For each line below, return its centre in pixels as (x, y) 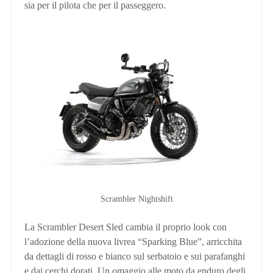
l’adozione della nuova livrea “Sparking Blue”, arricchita (133, 242)
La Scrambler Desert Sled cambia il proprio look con (126, 227)
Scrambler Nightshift (136, 199)
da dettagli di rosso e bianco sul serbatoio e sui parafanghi (135, 257)
